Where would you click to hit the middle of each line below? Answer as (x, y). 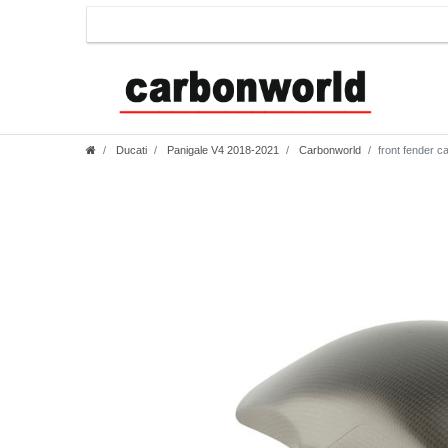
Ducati (130, 149)
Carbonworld (328, 149)
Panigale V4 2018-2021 (221, 149)
